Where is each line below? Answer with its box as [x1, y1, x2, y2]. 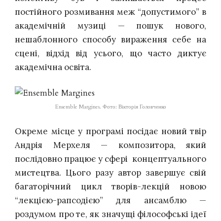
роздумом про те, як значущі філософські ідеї [15, 208, 206, 220]
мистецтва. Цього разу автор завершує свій [15, 167, 206, 178]
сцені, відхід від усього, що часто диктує [15, 47, 206, 59]
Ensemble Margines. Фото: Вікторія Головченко [55, 103, 166, 111]
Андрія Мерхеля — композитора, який [15, 139, 206, 150]
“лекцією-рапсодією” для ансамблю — [15, 194, 206, 206]
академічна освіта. [15, 61, 91, 73]
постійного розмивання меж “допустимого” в [15, 6, 206, 17]
